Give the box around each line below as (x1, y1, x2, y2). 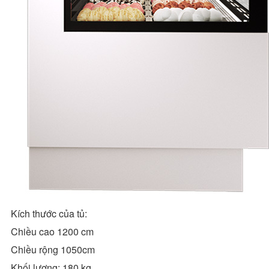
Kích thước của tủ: (11, 206, 87, 220)
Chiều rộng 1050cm (11, 242, 95, 256)
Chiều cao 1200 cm (11, 224, 94, 238)
